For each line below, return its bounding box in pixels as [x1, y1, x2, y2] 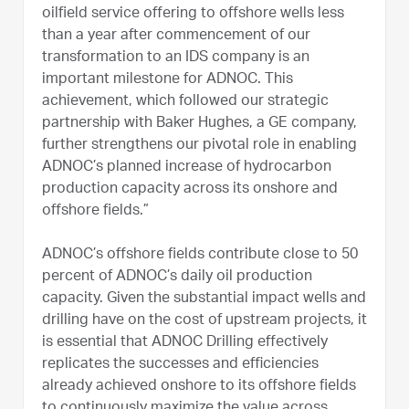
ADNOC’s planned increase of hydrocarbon [42, 160, 331, 175]
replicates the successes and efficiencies [42, 357, 319, 372]
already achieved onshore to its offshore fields [42, 379, 356, 394]
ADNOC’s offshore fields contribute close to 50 [42, 247, 358, 263]
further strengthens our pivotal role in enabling [42, 138, 357, 153]
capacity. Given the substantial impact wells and [42, 291, 366, 307]
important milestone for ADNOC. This [42, 72, 293, 88]
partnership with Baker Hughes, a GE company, [42, 116, 357, 131]
